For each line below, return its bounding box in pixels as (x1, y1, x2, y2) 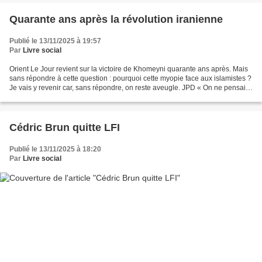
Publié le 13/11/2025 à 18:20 (9, 145, 101, 154)
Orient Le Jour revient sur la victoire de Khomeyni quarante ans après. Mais (9, 65, 248, 74)
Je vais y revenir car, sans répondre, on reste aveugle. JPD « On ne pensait (9, 84, 247, 92)
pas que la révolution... (9, 93, 81, 102)
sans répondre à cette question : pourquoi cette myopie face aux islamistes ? (9, 74, 251, 83)
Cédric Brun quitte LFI (9, 122, 120, 134)
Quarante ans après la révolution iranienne (9, 13, 223, 26)
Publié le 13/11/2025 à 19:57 (9, 37, 101, 46)
